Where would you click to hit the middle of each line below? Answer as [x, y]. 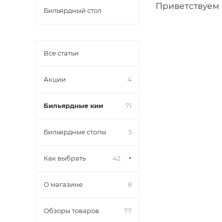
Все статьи [61, 53]
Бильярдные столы [75, 132]
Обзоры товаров [71, 211]
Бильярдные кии [73, 106]
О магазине [63, 184]
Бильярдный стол [73, 10]
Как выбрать [65, 158]
